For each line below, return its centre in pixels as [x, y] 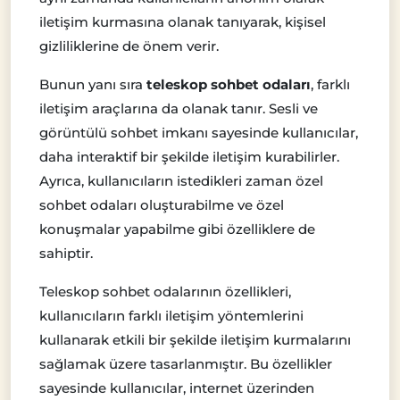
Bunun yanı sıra [93, 84]
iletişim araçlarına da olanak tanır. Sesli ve [179, 108]
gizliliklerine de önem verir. [129, 46]
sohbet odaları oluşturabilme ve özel [162, 204]
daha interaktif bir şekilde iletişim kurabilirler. [189, 156]
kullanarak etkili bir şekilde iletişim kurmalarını [195, 339]
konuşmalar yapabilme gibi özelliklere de [177, 229]
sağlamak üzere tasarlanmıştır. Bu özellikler [186, 363]
